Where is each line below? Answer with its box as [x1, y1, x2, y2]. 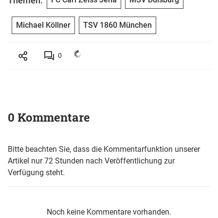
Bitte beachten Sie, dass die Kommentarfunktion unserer [8, 145, 200, 154]
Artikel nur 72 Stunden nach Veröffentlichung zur [8, 156, 175, 166]
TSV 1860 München [83, 20, 152, 30]
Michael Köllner [16, 20, 71, 30]
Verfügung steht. [8, 168, 65, 178]
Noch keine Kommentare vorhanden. [47, 207, 171, 217]
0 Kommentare [8, 109, 90, 126]
